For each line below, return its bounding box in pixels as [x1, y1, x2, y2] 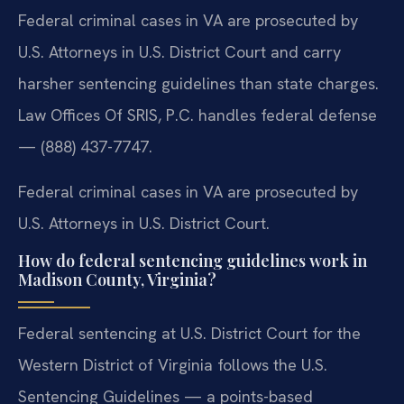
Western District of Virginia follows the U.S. [18, 354, 327, 376]
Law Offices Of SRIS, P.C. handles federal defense [18, 105, 377, 126]
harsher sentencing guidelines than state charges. [18, 73, 379, 95]
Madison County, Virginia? [18, 269, 216, 291]
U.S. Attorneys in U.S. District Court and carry [18, 41, 341, 63]
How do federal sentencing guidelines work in [18, 250, 367, 272]
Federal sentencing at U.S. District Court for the [18, 323, 361, 344]
